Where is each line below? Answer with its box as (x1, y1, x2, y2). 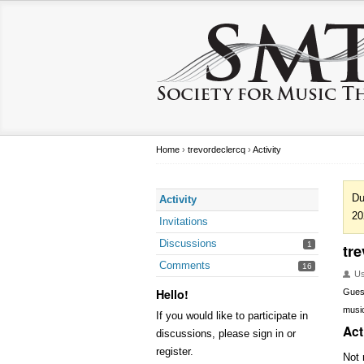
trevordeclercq (188, 145, 245, 154)
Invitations (159, 215, 208, 227)
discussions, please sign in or (156, 327, 296, 340)
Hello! (156, 286, 188, 302)
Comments (159, 259, 210, 271)
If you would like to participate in (156, 310, 308, 322)
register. (156, 345, 193, 357)
